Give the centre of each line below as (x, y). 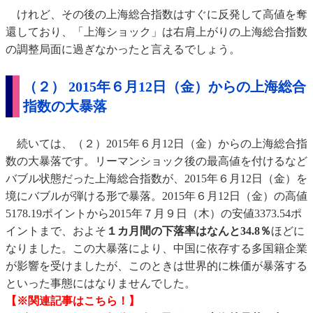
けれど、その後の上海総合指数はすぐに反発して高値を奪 (156, 15)
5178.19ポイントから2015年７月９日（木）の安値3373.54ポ (154, 214)
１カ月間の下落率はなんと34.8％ (189, 231)
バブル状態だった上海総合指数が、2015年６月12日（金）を (156, 179)
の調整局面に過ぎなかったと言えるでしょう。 (123, 50)
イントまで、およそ (56, 231)
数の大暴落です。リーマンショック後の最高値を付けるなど (156, 161)
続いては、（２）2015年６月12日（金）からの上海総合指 (156, 144)
